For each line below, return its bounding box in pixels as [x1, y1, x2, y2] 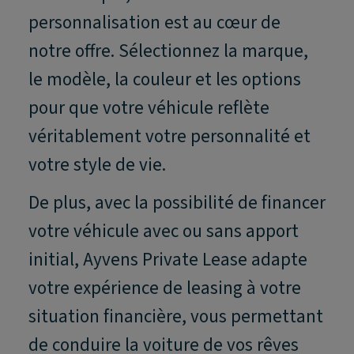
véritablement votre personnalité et [28, 123, 311, 150]
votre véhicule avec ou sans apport [28, 218, 299, 245]
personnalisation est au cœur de [28, 9, 281, 36]
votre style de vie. [28, 152, 166, 179]
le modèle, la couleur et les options [28, 66, 301, 93]
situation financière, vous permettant [28, 303, 323, 330]
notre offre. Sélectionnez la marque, [28, 38, 308, 65]
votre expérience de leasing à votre [28, 275, 301, 302]
